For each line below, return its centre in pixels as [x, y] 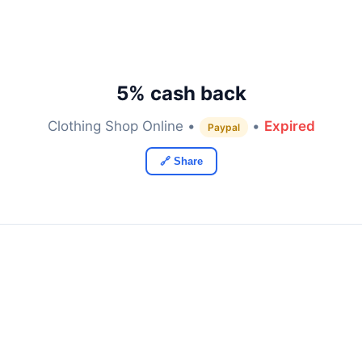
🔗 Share [181, 161]
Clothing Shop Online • [123, 126]
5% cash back [181, 93]
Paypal [223, 127]
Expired [289, 126]
